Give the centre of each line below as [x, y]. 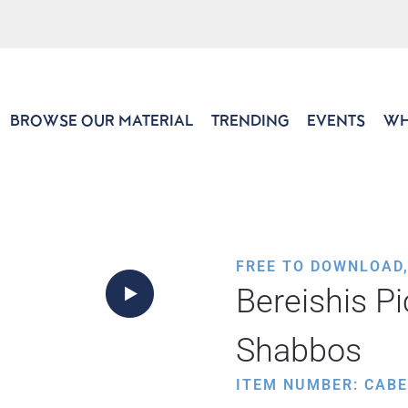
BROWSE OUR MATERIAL [102, 120]
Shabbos [299, 351]
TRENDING [250, 120]
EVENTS [336, 120]
